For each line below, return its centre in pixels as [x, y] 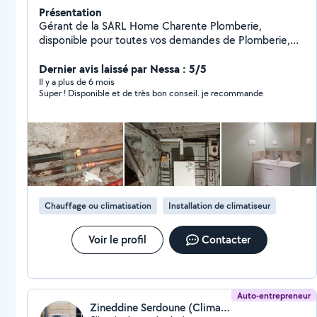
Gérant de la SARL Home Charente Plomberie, [150, 26]
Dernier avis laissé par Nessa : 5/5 [123, 69]
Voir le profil [117, 240]
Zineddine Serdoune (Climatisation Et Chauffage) [225, 307]
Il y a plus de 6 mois [77, 82]
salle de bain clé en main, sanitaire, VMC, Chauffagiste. [169, 54]
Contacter [226, 240]
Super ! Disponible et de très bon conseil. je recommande [232, 93]
